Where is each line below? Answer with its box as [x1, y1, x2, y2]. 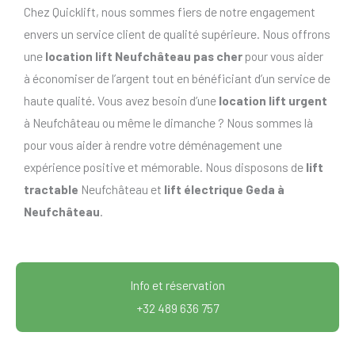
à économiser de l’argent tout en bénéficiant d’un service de [24, 71, 330, 86]
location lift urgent [219, 93, 327, 109]
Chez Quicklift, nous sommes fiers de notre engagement [24, 4, 315, 20]
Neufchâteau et [78, 181, 164, 197]
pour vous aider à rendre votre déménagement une [24, 137, 282, 153]
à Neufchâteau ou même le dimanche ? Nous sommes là [24, 115, 313, 131]
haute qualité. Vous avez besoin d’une [24, 93, 219, 109]
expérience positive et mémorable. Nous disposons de [24, 159, 306, 175]
